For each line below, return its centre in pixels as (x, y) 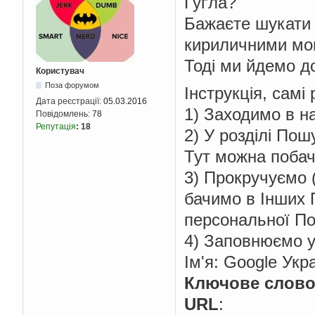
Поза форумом (72, 85)
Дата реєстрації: (70, 102)
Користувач (60, 71)
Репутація (56, 127)
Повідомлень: (64, 114)
